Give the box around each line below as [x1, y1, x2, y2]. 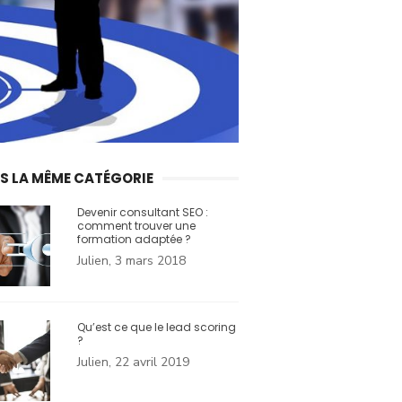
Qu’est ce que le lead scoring [77, 319, 236, 336]
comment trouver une [77, 218, 196, 234]
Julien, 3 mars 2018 [77, 252, 186, 270]
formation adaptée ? [77, 232, 191, 248]
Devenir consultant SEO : [77, 205, 208, 221]
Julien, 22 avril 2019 [77, 354, 189, 371]
